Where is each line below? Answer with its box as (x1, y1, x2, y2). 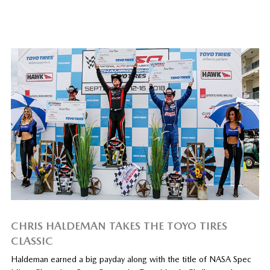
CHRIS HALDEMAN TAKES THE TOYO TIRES (10, 219, 227, 232)
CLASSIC (10, 234, 53, 247)
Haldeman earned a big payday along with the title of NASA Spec (10, 254, 251, 264)
